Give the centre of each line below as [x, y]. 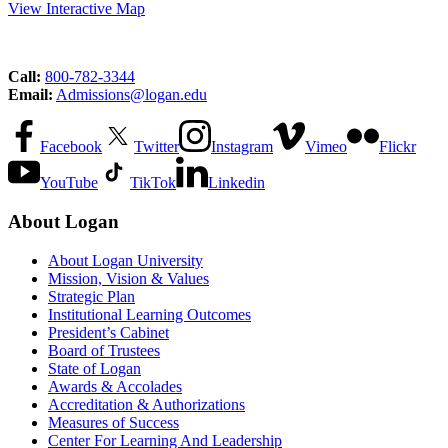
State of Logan [94, 368]
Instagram [242, 147]
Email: [30, 95]
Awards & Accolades [115, 386]
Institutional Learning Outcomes [149, 314]
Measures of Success [113, 422]
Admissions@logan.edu [131, 95]
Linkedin [236, 183]
